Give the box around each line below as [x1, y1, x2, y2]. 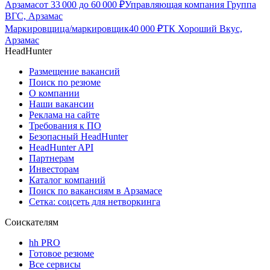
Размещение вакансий [29, 66, 120, 77]
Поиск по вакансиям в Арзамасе [29, 186, 162, 196]
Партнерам [29, 153, 74, 164]
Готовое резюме [29, 248, 94, 259]
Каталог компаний [29, 175, 105, 186]
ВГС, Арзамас [5, 11, 63, 22]
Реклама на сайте [29, 110, 99, 121]
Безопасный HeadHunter [29, 131, 128, 142]
